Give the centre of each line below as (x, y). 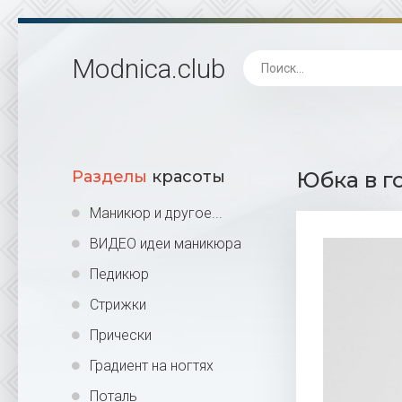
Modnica (122, 68)
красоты (186, 177)
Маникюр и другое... (156, 213)
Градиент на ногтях (152, 366)
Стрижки (118, 305)
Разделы (109, 177)
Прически (121, 335)
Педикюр (119, 274)
